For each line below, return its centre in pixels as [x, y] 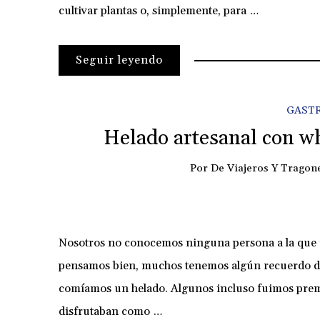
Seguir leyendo [119, 60]
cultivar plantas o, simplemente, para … [159, 11]
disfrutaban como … [110, 311]
